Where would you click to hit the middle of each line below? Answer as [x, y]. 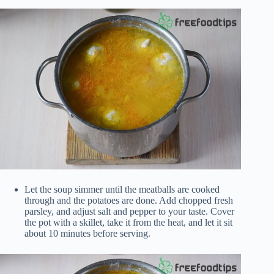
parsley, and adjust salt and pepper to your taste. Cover [129, 212]
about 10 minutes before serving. [87, 234]
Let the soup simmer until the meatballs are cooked [122, 190]
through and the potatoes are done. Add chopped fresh [129, 201]
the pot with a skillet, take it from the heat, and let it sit [128, 223]
